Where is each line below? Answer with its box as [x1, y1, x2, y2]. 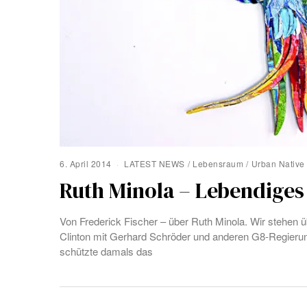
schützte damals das [60, 243, 153, 258]
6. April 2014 [60, 158, 112, 170]
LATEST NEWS [124, 158, 185, 170]
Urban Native [251, 158, 305, 170]
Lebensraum [193, 158, 243, 170]
